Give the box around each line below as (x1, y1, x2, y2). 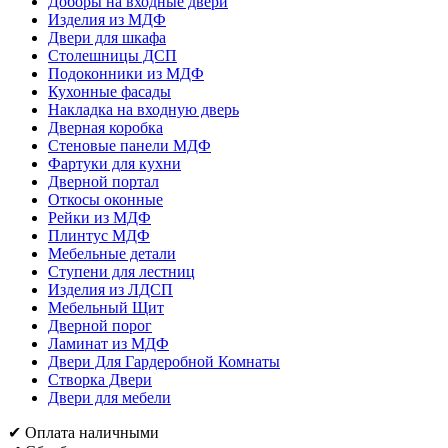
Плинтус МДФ (48, 226, 150, 244)
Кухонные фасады (48, 82, 171, 100)
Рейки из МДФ (48, 208, 151, 226)
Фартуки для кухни (48, 154, 181, 172)
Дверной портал (48, 172, 159, 190)
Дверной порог (48, 316, 152, 334)
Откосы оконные (48, 190, 163, 208)
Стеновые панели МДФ (48, 136, 211, 154)
